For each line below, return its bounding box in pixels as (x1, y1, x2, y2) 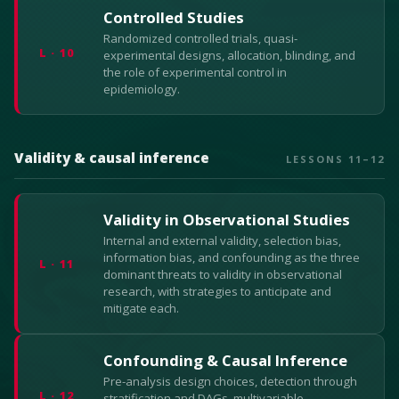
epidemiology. (103, 81, 180, 97)
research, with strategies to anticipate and (103, 283, 331, 299)
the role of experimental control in (103, 64, 287, 80)
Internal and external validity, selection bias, (103, 232, 341, 248)
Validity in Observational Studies (103, 209, 350, 230)
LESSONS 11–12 (285, 152, 385, 166)
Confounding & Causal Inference (103, 350, 347, 370)
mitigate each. (103, 300, 179, 316)
